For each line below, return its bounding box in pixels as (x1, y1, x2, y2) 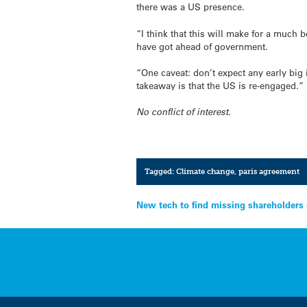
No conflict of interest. (136, 105, 232, 118)
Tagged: (144, 167, 176, 177)
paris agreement (238, 167, 299, 177)
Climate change (175, 167, 234, 177)
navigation (136, 219, 226, 239)
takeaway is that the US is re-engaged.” (136, 79, 304, 91)
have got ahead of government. (136, 40, 269, 52)
